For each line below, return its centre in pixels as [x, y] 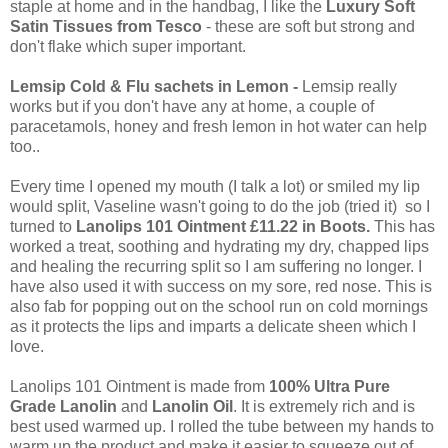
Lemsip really [349, 86]
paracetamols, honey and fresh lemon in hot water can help [218, 126]
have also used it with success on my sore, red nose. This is [221, 286]
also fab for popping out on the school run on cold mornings [219, 306]
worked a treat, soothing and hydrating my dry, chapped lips [219, 246]
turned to [43, 226]
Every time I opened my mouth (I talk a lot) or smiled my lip [215, 186]
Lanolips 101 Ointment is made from [139, 386]
